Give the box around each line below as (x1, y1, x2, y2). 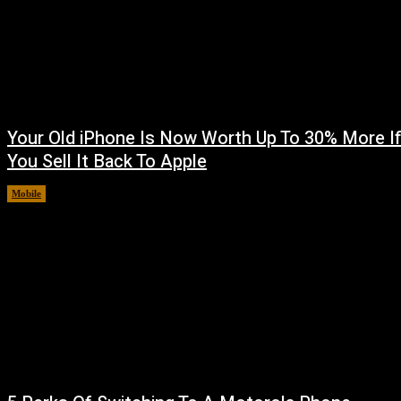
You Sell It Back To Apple (7, 148, 207, 175)
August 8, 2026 (57, 187, 123, 199)
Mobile (12, 187, 41, 199)
